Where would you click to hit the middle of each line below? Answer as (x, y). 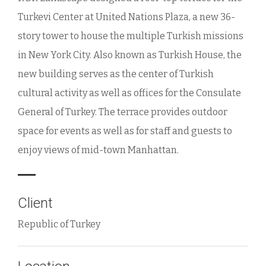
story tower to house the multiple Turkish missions (131, 36)
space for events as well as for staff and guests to (125, 131)
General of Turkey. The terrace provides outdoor (123, 112)
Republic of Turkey (59, 224)
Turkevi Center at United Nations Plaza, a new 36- (126, 17)
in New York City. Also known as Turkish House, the (130, 55)
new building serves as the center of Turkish (116, 74)
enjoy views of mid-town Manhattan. (98, 150)
